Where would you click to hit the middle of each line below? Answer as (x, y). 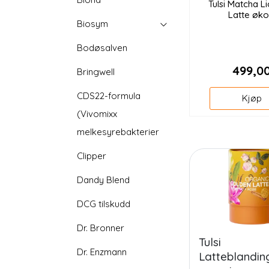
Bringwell (96, 72)
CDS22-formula (109, 96)
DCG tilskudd (104, 204)
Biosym (93, 24)
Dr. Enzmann (102, 252)
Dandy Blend (104, 180)
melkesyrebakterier (118, 132)
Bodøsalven (102, 48)
